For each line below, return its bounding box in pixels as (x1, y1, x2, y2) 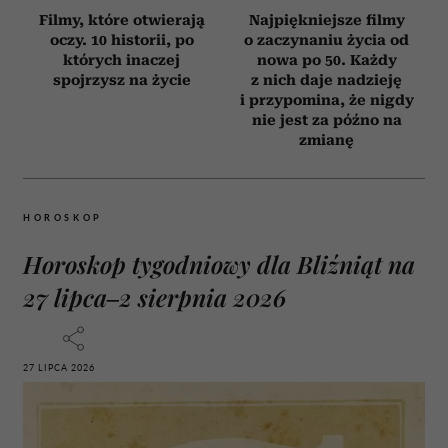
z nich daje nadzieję (251, 71, 402, 88)
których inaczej (63, 51, 180, 68)
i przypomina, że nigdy (239, 91, 414, 108)
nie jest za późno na (251, 111, 402, 128)
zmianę (299, 131, 354, 148)
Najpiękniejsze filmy (248, 11, 405, 28)
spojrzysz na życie (52, 71, 191, 88)
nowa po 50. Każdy (256, 51, 397, 68)
